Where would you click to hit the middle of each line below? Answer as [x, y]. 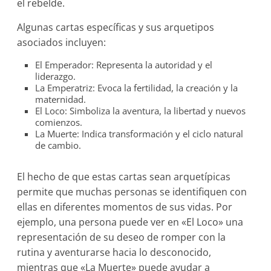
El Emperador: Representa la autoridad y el [124, 65]
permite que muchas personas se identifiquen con [132, 192]
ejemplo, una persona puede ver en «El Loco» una [130, 222]
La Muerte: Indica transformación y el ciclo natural [139, 134]
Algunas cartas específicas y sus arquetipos [116, 28]
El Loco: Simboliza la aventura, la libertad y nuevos [141, 111]
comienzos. [59, 122]
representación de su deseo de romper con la [122, 237]
